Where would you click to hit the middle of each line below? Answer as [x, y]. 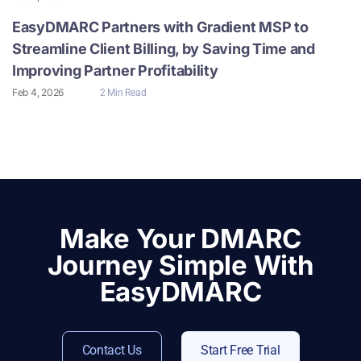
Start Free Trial [240, 350]
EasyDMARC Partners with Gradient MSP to [160, 27]
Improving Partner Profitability [117, 70]
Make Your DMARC [180, 238]
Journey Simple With [180, 265]
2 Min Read [123, 92]
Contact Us [112, 350]
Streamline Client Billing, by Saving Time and [164, 48]
